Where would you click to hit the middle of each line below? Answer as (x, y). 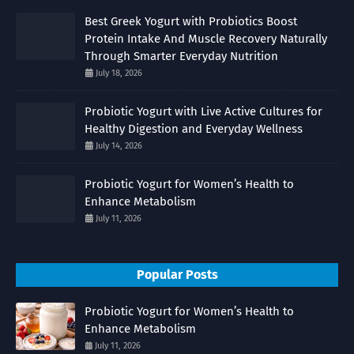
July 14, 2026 (119, 146)
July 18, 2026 (119, 73)
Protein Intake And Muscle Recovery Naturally (206, 39)
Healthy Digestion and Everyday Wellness (194, 129)
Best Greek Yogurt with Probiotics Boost (191, 22)
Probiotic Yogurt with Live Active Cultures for (203, 112)
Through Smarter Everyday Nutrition (181, 56)
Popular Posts (177, 275)
